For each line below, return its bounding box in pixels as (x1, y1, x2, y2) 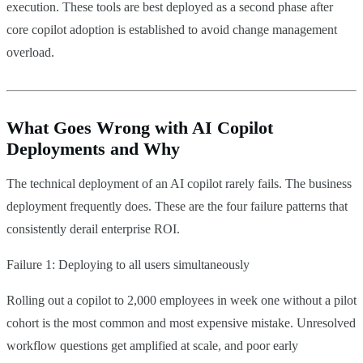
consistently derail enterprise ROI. (6, 221, 180, 236)
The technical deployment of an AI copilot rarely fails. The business (6, 176, 352, 190)
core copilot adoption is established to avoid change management (6, 22, 337, 36)
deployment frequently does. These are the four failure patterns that (6, 199, 348, 213)
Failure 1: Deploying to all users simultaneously (6, 257, 250, 271)
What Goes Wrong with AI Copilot (6, 117, 273, 138)
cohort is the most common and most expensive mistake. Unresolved (6, 315, 356, 330)
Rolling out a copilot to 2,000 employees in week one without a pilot (6, 293, 357, 307)
